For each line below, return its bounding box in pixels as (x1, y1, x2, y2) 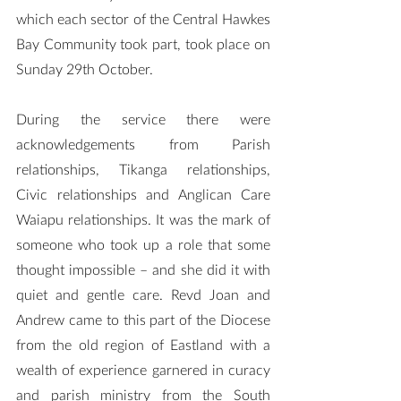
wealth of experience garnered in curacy (16, 363, 270, 378)
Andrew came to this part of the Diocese (16, 313, 270, 328)
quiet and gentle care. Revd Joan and (16, 288, 270, 303)
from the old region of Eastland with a (16, 338, 270, 353)
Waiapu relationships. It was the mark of (16, 213, 270, 227)
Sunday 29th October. (16, 63, 153, 77)
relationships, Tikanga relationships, (16, 163, 270, 177)
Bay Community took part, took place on (16, 38, 270, 52)
